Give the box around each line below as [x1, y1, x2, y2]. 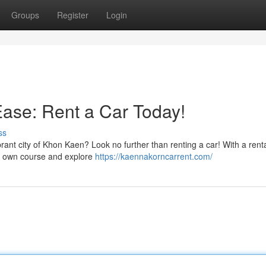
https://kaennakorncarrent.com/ [95, 150, 213, 162]
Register [57, 9, 88, 21]
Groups [11, 9, 39, 21]
